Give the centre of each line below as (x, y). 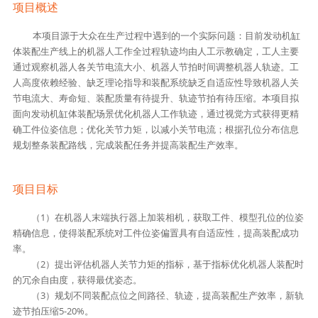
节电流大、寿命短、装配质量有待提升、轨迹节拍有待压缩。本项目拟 (155, 98)
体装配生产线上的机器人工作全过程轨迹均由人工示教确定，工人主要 (155, 51)
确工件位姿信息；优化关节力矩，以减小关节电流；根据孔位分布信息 (155, 130)
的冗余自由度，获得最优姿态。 (77, 280)
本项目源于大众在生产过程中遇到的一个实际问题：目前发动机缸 (166, 36)
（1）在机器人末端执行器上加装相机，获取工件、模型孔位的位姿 (167, 218)
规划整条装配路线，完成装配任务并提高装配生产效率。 (128, 145)
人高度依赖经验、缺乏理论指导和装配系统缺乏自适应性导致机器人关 (155, 83)
